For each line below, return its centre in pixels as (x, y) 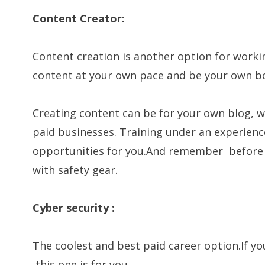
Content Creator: (79, 18)
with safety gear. (75, 169)
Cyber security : (74, 207)
